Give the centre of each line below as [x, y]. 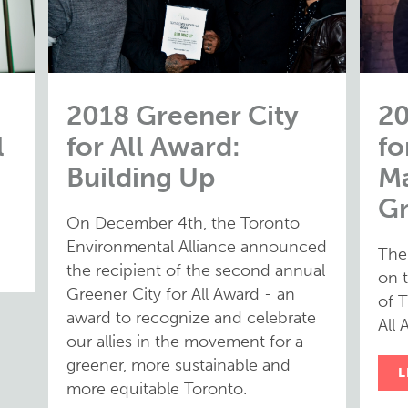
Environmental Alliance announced [197, 247]
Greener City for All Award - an [181, 294]
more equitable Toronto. [157, 389]
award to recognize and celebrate [191, 318]
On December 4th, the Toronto [183, 223]
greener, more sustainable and [178, 365]
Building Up [141, 178]
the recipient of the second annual [196, 270]
